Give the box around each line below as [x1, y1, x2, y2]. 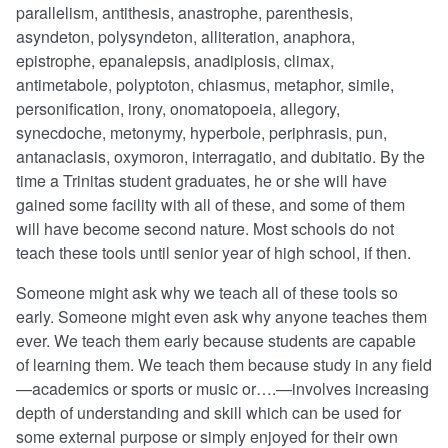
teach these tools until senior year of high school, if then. [16, 241, 411, 265]
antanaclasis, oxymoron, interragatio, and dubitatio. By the [16, 145, 425, 169]
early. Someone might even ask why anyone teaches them [16, 305, 427, 329]
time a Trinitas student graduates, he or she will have [16, 169, 387, 193]
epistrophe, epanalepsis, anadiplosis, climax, [16, 49, 334, 73]
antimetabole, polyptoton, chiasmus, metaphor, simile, [16, 73, 394, 97]
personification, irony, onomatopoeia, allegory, [16, 97, 340, 121]
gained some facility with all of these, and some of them [16, 193, 405, 217]
